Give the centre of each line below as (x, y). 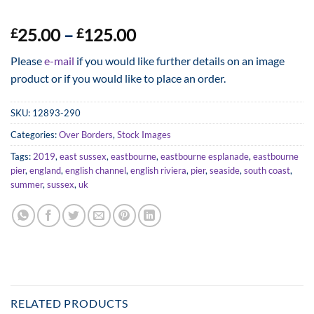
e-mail (59, 61)
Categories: (35, 135)
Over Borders (86, 135)
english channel (96, 171)
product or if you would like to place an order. (118, 78)
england (45, 171)
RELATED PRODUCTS (69, 303)
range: (158, 51)
